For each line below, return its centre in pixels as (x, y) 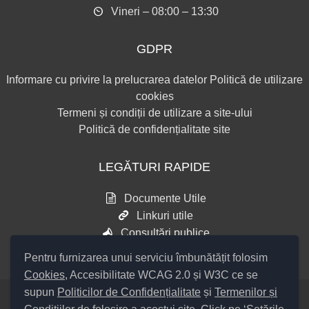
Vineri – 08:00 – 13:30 (165, 11)
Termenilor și (246, 292)
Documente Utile (165, 198)
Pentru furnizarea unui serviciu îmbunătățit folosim (146, 258)
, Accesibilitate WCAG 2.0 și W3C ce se (161, 275)
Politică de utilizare (256, 80)
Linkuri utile (165, 216)
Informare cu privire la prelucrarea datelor (107, 80)
